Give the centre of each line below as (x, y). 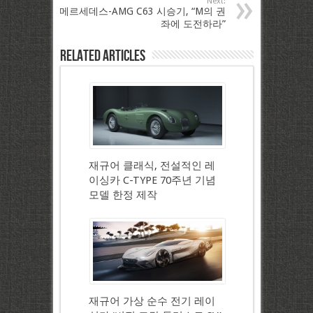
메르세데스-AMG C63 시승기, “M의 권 (142, 12)
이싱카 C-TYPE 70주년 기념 (152, 181)
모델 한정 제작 (123, 195)
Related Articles (102, 57)
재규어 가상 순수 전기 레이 (152, 301)
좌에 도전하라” (193, 24)
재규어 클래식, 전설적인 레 (152, 166)
